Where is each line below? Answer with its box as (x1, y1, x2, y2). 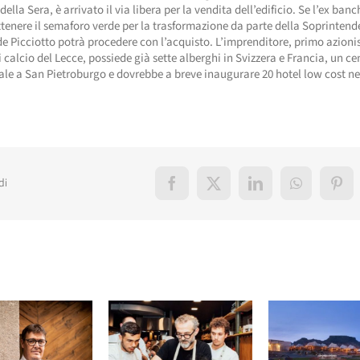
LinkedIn (254, 182, 308, 197)
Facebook (170, 182, 227, 197)
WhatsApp (294, 182, 357, 197)
